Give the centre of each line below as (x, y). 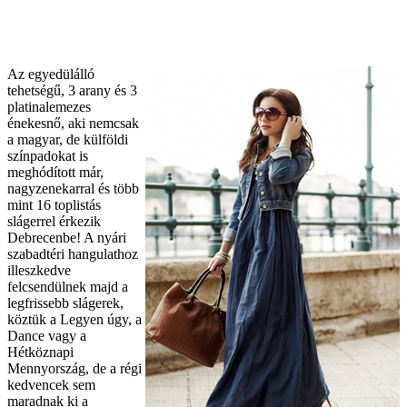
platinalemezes (49, 106)
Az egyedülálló (51, 74)
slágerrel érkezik (54, 221)
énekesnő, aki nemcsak (73, 123)
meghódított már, (55, 172)
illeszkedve (39, 270)
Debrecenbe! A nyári (67, 237)
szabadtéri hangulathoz (73, 253)
